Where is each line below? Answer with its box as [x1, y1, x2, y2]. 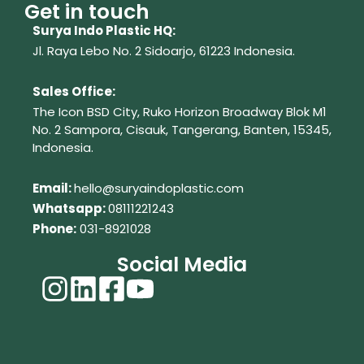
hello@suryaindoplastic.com [74, 180, 244, 197]
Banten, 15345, [244, 121, 331, 138]
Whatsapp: [32, 200, 108, 217]
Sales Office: [32, 83, 115, 100]
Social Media [117, 250, 247, 279]
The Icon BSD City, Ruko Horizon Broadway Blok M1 [32, 103, 327, 120]
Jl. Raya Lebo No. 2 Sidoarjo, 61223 [32, 42, 234, 59]
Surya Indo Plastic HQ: [32, 22, 175, 39]
